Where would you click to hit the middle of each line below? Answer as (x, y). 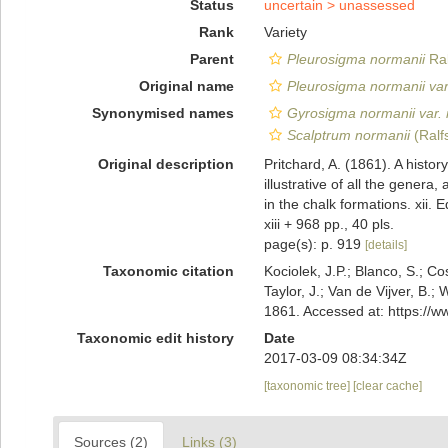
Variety (285, 32)
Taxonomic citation (168, 271)
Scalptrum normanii (348, 135)
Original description (165, 164)
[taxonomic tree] (308, 386)
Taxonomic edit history (155, 338)
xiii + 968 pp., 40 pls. (328, 224)
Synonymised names (162, 113)
